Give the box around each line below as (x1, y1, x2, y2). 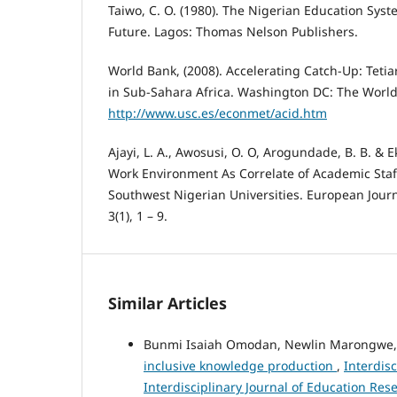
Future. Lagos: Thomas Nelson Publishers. (108, 22, 358, 40)
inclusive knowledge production (144, 356, 337, 374)
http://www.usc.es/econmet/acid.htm (108, 104, 327, 121)
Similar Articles (108, 292, 227, 314)
